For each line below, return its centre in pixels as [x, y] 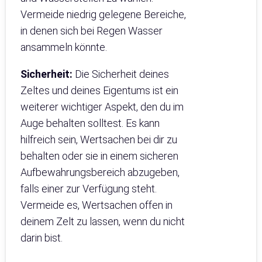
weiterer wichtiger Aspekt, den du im [102, 106]
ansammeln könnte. [64, 47]
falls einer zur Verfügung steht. [89, 188]
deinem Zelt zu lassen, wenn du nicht [103, 221]
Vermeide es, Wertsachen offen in [96, 205]
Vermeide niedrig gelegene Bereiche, [103, 14]
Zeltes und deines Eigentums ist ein [99, 90]
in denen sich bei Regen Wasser [92, 30]
